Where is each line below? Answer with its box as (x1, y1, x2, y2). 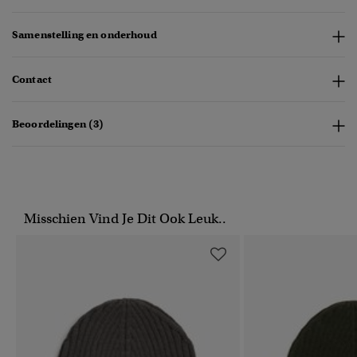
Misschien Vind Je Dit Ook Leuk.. (24, 210, 226, 228)
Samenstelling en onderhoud (12, 28, 157, 42)
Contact (12, 73, 52, 87)
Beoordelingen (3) (12, 117, 104, 131)
